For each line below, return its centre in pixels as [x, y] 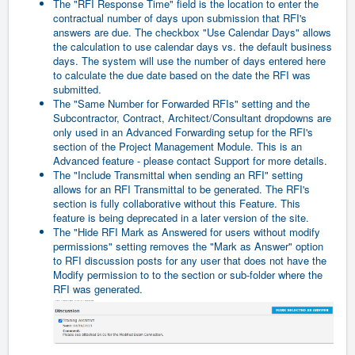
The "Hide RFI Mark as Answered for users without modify [187, 231]
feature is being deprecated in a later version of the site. [183, 217]
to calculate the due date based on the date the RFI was [182, 74]
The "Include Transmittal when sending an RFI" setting [178, 174]
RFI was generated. [99, 288]
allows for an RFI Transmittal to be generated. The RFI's [181, 189]
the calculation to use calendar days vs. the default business [193, 46]
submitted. [77, 89]
